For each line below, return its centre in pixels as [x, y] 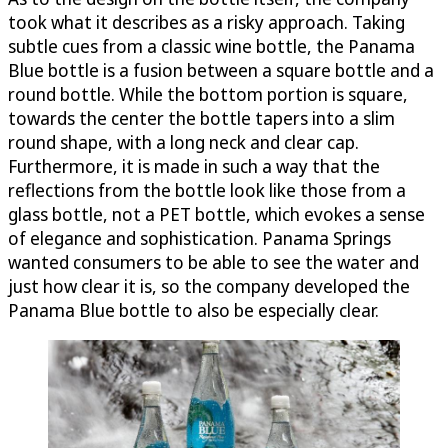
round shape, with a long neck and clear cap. [183, 141]
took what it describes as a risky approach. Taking [206, 21]
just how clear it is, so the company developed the [209, 285]
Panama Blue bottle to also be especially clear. [193, 309]
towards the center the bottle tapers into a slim [201, 117]
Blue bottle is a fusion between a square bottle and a [221, 69]
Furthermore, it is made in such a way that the [194, 165]
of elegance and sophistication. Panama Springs [199, 237]
